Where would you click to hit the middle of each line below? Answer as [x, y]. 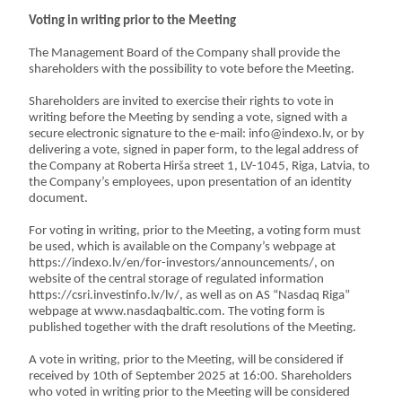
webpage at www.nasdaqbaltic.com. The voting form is [177, 312]
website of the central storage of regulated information [177, 280]
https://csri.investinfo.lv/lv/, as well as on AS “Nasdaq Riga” [190, 296]
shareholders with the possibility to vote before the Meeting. [192, 70]
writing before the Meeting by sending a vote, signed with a [188, 118]
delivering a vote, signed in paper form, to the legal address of [194, 150]
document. [59, 199]
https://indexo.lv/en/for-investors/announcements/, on [182, 263]
